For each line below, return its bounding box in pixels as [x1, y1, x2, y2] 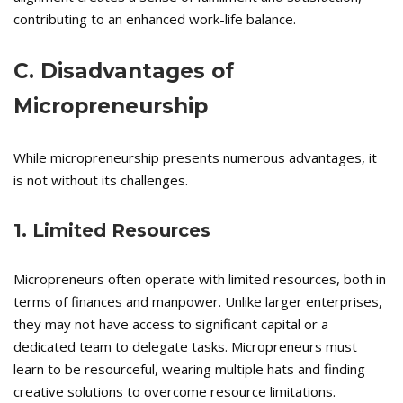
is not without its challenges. [13, 171, 188, 190]
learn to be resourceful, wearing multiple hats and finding [13, 360, 365, 379]
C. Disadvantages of [13, 58, 234, 85]
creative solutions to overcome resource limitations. [13, 382, 336, 401]
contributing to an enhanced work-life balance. [13, 10, 296, 29]
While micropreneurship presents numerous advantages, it [13, 148, 377, 167]
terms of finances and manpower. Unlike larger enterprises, [13, 292, 382, 311]
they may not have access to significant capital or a [13, 315, 328, 334]
